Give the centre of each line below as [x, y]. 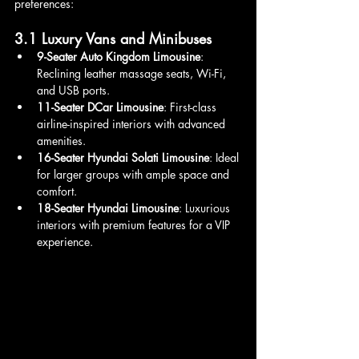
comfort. [57, 191]
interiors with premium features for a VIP [135, 224]
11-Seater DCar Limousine [100, 107]
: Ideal [226, 157]
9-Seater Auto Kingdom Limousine [119, 56]
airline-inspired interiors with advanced [133, 123]
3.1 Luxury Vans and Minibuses [113, 38]
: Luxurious [206, 208]
